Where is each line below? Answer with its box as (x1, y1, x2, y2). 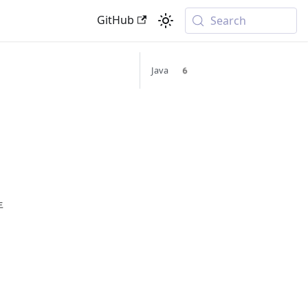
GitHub (96, 14, 134, 27)
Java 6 (151, 65, 190, 76)
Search (210, 14, 247, 27)
